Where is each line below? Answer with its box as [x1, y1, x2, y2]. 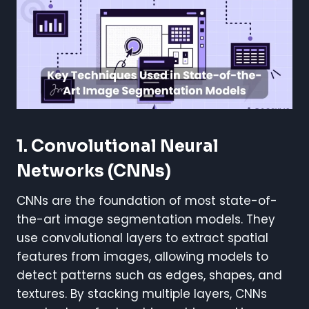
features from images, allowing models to [17, 248, 268, 265]
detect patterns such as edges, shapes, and [17, 266, 282, 283]
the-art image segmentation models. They [17, 210, 275, 228]
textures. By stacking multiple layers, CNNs [17, 285, 267, 302]
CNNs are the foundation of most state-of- [17, 192, 277, 209]
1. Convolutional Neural [17, 135, 219, 157]
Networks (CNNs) [17, 160, 171, 181]
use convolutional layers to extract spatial [17, 229, 268, 246]
